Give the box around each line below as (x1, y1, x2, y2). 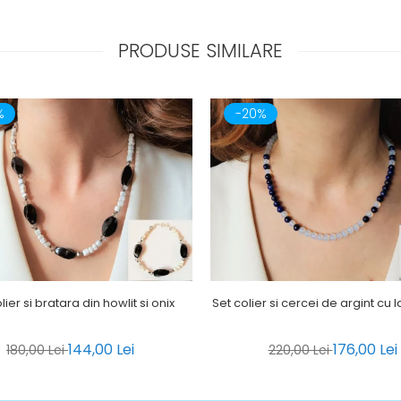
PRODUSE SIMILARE (118, 38, 283, 64)
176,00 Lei (332, 339, 397, 361)
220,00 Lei (268, 341, 333, 360)
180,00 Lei (6, 341, 68, 360)
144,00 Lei (68, 339, 134, 361)
